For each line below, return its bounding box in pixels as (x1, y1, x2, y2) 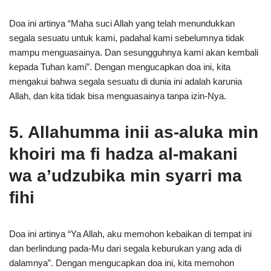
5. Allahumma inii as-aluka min (9, 123, 258, 142)
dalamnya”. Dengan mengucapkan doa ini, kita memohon (9, 258, 234, 268)
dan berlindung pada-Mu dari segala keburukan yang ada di (9, 243, 241, 253)
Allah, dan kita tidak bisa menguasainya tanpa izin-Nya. (9, 91, 226, 101)
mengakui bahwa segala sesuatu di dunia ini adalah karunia (9, 76, 242, 87)
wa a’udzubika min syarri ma (9, 166, 242, 185)
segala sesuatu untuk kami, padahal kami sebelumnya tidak (9, 33, 244, 43)
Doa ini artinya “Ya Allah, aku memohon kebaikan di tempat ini (9, 229, 252, 239)
